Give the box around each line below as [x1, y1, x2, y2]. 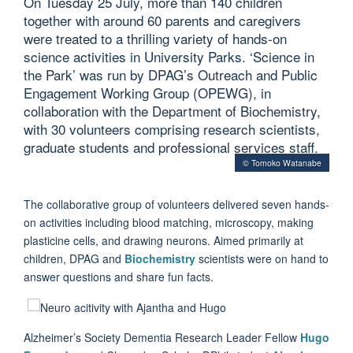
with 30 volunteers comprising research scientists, [24, 118, 320, 139]
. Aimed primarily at [207, 232, 303, 248]
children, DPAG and [24, 250, 124, 266]
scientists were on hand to [195, 250, 329, 266]
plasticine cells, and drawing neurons [24, 232, 207, 248]
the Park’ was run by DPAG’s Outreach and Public [24, 64, 318, 84]
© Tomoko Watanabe [243, 156, 321, 169]
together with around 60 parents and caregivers [24, 9, 301, 30]
